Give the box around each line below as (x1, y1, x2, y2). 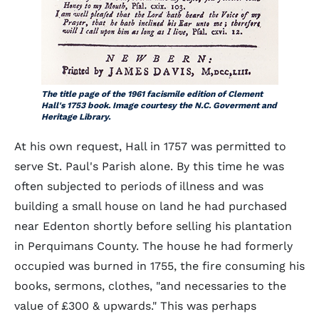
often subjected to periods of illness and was (14, 179, 263, 193)
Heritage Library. (41, 112, 110, 122)
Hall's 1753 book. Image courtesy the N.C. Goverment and (41, 100, 277, 110)
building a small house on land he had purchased (14, 199, 287, 213)
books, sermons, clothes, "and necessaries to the (14, 279, 286, 293)
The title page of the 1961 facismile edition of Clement (41, 89, 263, 99)
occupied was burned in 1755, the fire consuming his (14, 259, 305, 273)
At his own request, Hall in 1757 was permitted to (14, 140, 286, 153)
